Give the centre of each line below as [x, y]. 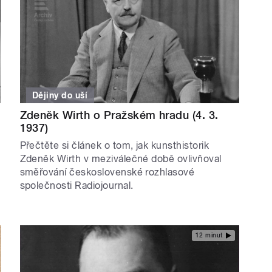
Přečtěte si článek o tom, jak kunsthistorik [114, 146]
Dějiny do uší [60, 96]
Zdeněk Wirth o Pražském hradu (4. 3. [119, 115]
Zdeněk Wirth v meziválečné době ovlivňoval [121, 159]
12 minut [209, 235]
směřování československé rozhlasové [107, 172]
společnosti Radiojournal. [76, 186]
